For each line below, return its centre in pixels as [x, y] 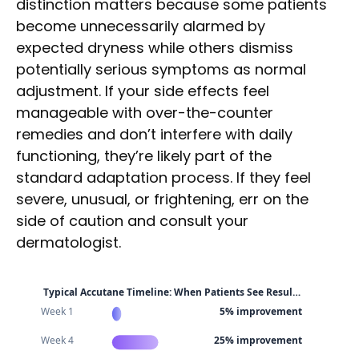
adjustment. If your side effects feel [143, 91]
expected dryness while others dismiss [155, 47]
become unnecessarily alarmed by [141, 26]
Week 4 [57, 340]
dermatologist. [69, 242]
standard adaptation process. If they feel [163, 177]
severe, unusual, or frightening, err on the [162, 199]
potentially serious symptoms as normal [161, 69]
